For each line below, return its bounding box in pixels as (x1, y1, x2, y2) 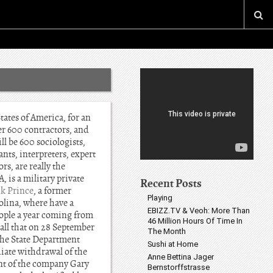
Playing (147, 193, 172, 202)
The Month (147, 227, 186, 236)
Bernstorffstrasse (147, 263, 210, 272)
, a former (34, 185, 71, 197)
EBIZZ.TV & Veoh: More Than (147, 206, 250, 215)
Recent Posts (140, 175, 202, 191)
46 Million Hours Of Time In (147, 216, 243, 225)
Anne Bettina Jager (147, 252, 214, 261)
